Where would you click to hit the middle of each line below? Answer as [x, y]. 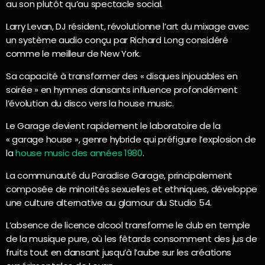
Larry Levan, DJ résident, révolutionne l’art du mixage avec [128, 26]
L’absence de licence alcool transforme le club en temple [128, 225]
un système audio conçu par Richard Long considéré [117, 40]
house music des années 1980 [79, 153]
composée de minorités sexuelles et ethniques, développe [132, 189]
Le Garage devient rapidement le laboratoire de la [113, 125]
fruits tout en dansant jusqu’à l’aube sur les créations [119, 252]
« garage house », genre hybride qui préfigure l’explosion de [131, 139]
